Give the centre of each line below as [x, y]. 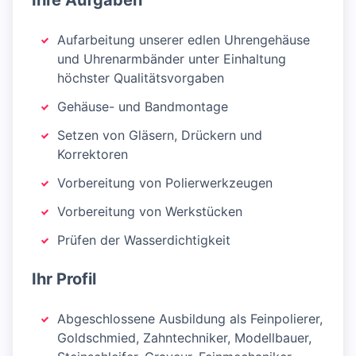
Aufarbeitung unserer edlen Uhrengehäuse [184, 40]
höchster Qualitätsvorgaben [141, 78]
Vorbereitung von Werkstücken [150, 212]
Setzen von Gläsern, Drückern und [160, 135]
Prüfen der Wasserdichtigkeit [144, 240]
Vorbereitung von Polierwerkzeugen [165, 183]
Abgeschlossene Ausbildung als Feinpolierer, [190, 319]
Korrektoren [93, 155]
